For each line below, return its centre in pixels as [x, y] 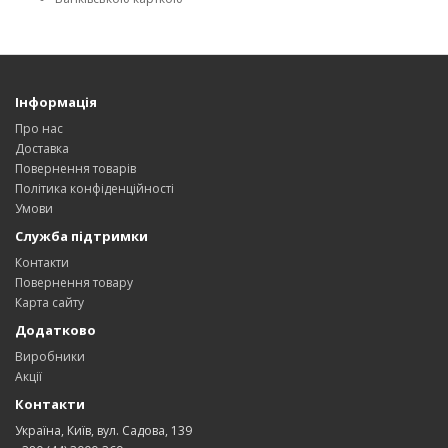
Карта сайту [49, 302]
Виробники [50, 356]
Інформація [56, 101]
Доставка [42, 148]
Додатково [55, 329]
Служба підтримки [81, 235]
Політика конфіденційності [94, 188]
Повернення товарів [75, 168]
